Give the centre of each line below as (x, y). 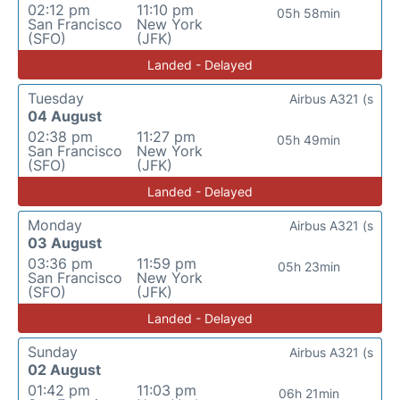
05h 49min (309, 140)
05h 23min (308, 267)
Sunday (53, 352)
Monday (55, 225)
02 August (64, 370)
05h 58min (309, 13)
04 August (65, 116)
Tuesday (56, 98)
